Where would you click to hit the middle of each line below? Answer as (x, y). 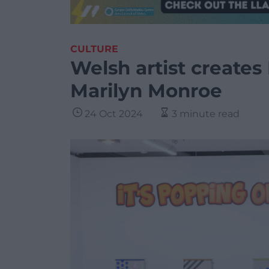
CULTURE (94, 49)
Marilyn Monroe (146, 91)
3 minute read (206, 114)
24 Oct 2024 (114, 114)
